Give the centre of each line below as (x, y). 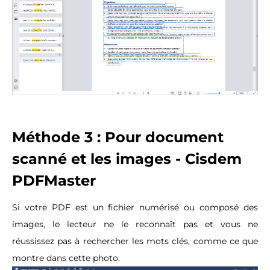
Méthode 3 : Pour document (118, 137)
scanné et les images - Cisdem (127, 159)
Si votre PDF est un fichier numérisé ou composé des (135, 207)
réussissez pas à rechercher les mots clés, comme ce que (135, 241)
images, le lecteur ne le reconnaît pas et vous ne (135, 224)
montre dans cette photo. (66, 258)
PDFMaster (54, 180)
